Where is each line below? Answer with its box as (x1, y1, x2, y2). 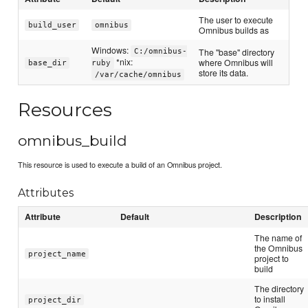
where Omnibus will (199, 56, 274, 69)
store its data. (199, 67, 249, 79)
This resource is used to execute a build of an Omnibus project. (18, 158, 223, 170)
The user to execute (199, 14, 274, 26)
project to (254, 252, 289, 265)
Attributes (18, 186, 74, 199)
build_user (27, 21, 76, 30)
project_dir (27, 295, 81, 305)
